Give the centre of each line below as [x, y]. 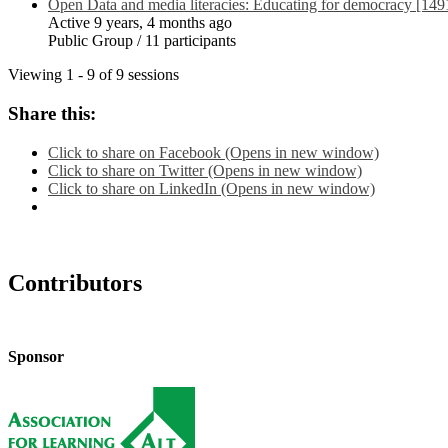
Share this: [52, 114]
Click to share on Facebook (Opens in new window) [213, 152]
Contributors [75, 282]
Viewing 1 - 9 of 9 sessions [93, 75]
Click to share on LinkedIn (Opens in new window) [211, 188]
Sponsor [36, 356]
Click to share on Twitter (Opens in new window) [205, 170]
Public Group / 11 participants [142, 41]
